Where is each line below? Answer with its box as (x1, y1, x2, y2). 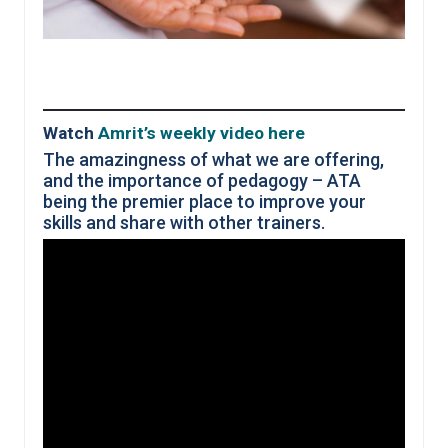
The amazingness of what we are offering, (43, 148, 384, 170)
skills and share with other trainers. (43, 211, 325, 233)
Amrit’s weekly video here (98, 122, 305, 143)
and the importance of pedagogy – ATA (43, 169, 361, 191)
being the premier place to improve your (43, 190, 366, 212)
